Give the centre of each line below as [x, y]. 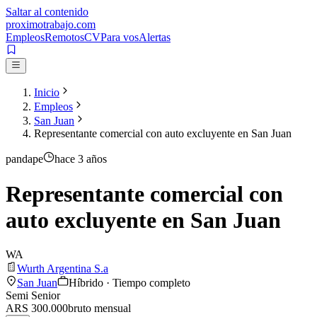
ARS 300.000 [37, 309]
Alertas [155, 37]
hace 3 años [81, 159]
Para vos [120, 37]
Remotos [64, 37]
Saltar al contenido [47, 12]
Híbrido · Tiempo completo [129, 283]
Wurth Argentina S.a [63, 269]
